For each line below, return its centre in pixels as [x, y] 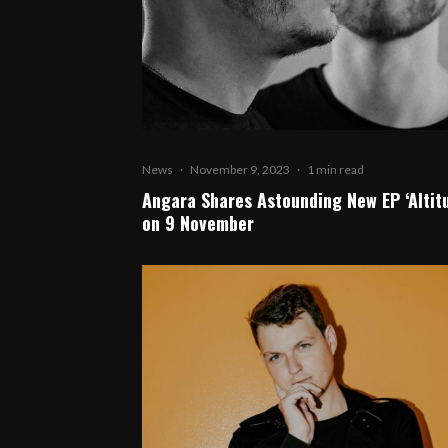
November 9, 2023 [240, 170]
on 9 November [198, 223]
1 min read [335, 170]
